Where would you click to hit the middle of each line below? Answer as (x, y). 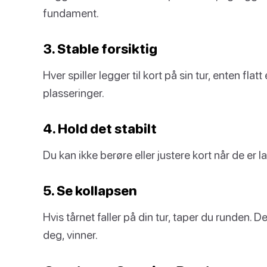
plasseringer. (74, 93)
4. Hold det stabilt (100, 128)
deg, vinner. (70, 235)
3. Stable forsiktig (100, 49)
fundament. (71, 13)
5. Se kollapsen (90, 190)
